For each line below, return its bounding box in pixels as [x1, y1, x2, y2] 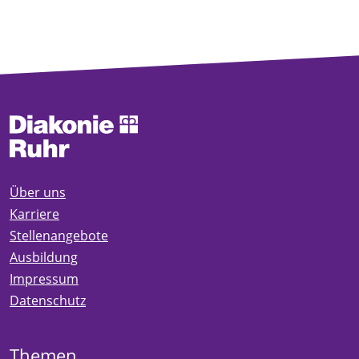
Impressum [10, 269, 79, 288]
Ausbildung [10, 248, 78, 266]
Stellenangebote [10, 226, 108, 244]
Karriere [10, 204, 59, 223]
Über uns [10, 183, 66, 201]
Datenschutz [10, 291, 86, 309]
